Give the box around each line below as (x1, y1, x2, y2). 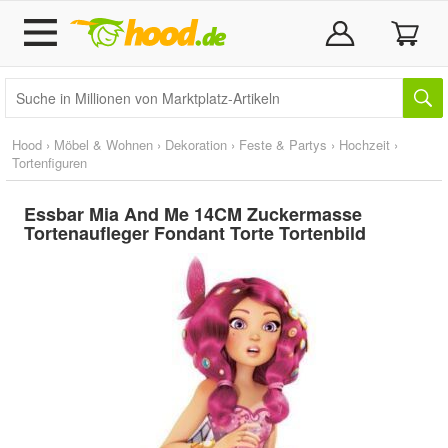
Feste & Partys (239, 135, 327, 154)
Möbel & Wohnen (54, 135, 153, 154)
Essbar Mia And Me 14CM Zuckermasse (24, 201, 362, 227)
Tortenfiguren (12, 153, 87, 172)
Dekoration (165, 135, 227, 154)
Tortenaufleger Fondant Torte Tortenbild (24, 220, 366, 246)
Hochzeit (339, 135, 390, 154)
